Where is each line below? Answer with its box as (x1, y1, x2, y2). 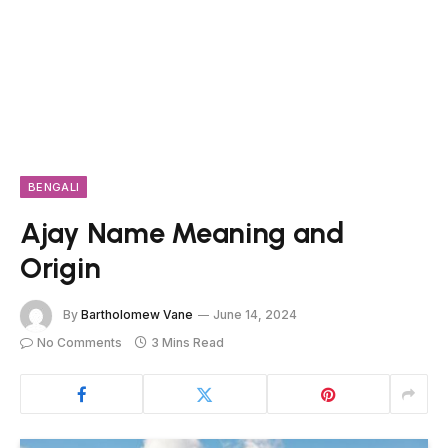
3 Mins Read (151, 335, 224, 350)
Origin (20, 250, 101, 285)
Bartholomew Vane (81, 307, 193, 323)
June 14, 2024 (213, 307, 297, 323)
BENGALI (28, 180, 80, 194)
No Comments (37, 335, 122, 350)
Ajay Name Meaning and (20, 215, 344, 250)
